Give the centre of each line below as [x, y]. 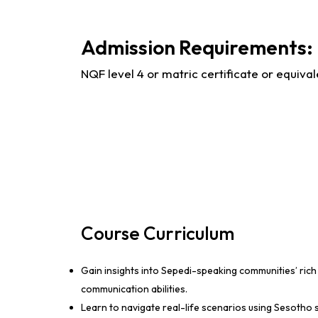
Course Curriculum [158, 233]
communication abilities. [134, 289]
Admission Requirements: [197, 47]
